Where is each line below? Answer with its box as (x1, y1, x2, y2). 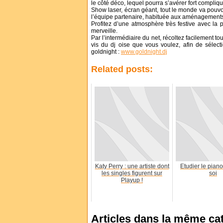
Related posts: (91, 64, 153, 74)
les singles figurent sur (102, 169, 162, 177)
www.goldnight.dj (121, 48, 167, 55)
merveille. (91, 27, 117, 34)
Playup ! (121, 176, 143, 184)
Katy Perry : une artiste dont (95, 162, 169, 170)
